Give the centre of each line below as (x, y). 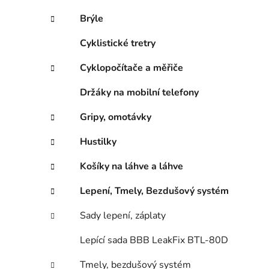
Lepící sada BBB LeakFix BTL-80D (154, 240)
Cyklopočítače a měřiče (131, 68)
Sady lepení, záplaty (123, 216)
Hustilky (98, 142)
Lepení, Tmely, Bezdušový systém (154, 191)
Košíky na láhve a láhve (131, 167)
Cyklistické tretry (118, 44)
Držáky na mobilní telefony (139, 93)
